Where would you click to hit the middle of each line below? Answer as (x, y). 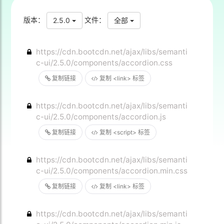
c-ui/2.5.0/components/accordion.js (101, 117)
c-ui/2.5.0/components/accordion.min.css (112, 171)
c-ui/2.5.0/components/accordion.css (104, 63)
